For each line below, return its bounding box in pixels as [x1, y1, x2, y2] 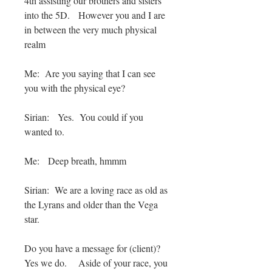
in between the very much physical [24, 23, 157, 36]
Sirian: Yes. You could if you [24, 110, 143, 124]
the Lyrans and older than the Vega [24, 198, 158, 211]
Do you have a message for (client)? [24, 242, 166, 255]
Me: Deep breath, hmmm [24, 154, 126, 168]
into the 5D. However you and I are [24, 8, 165, 22]
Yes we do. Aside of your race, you [24, 256, 168, 270]
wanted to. [24, 125, 64, 138]
